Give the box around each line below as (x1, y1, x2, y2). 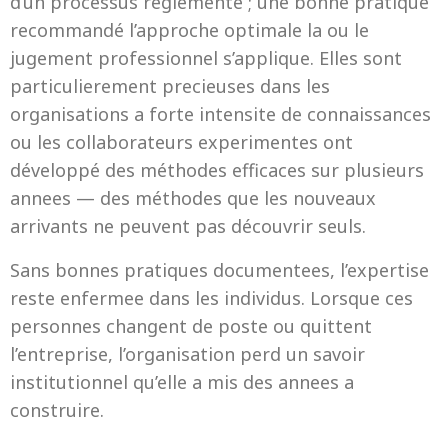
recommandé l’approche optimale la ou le (10, 18, 369, 42)
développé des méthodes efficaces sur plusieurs (10, 158, 424, 182)
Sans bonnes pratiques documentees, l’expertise (10, 258, 429, 282)
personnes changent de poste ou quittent (10, 314, 372, 338)
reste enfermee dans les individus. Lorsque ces (10, 286, 413, 310)
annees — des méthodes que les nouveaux (10, 186, 376, 210)
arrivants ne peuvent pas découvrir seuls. (10, 214, 366, 238)
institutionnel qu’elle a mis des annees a (10, 370, 354, 394)
